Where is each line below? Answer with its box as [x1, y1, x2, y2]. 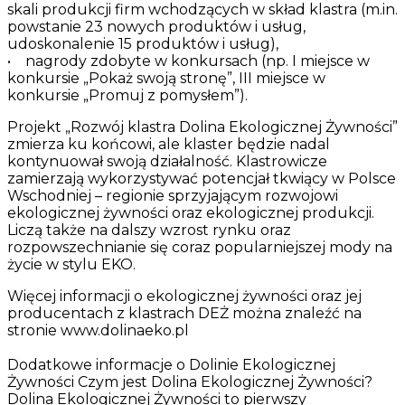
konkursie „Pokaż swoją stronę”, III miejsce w [7, 70, 325, 88]
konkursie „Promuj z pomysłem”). [7, 87, 248, 105]
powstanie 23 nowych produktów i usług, [7, 18, 306, 36]
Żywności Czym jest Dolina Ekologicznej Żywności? [7, 373, 372, 391]
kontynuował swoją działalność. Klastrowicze [7, 153, 327, 171]
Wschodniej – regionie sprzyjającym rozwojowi [7, 187, 338, 205]
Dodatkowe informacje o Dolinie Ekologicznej [7, 356, 335, 374]
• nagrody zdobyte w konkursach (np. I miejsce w [7, 52, 370, 71]
